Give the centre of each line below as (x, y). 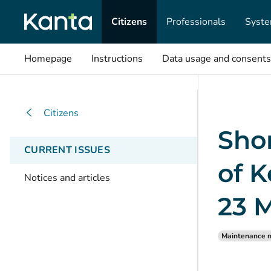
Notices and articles (67, 178)
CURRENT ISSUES (67, 150)
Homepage (48, 59)
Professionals (196, 21)
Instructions (117, 59)
